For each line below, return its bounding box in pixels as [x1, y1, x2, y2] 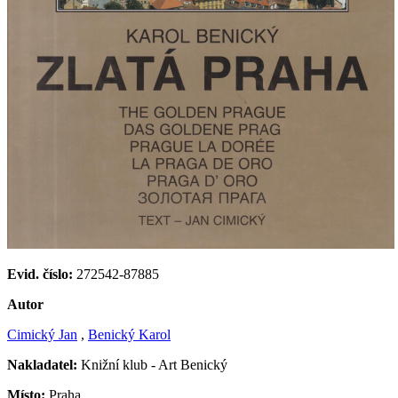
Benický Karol [88, 327, 171, 343]
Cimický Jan [7, 327, 77, 343]
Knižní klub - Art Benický [77, 357, 227, 373]
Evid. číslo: [7, 267, 73, 283]
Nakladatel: [7, 357, 77, 373]
